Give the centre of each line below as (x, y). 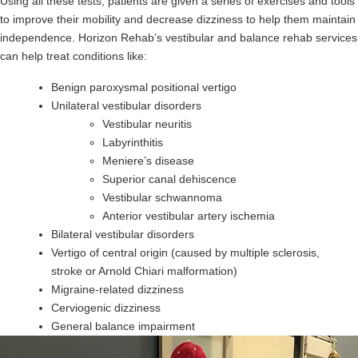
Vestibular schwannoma (162, 198)
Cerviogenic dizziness (106, 308)
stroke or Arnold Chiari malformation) (144, 271)
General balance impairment (123, 326)
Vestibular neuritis (147, 124)
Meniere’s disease (148, 161)
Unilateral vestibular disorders (126, 106)
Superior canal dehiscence (169, 179)
